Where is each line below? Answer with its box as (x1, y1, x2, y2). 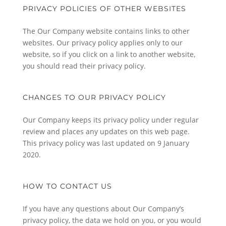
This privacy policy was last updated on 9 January (22, 138, 189, 148)
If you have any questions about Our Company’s (22, 204, 184, 213)
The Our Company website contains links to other (22, 26, 190, 36)
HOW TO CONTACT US (22, 182, 112, 191)
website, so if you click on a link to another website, (22, 49, 195, 59)
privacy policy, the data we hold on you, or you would (22, 215, 201, 225)
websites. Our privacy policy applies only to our (22, 38, 183, 47)
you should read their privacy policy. (22, 61, 146, 71)
